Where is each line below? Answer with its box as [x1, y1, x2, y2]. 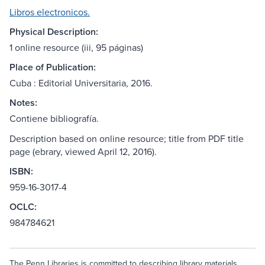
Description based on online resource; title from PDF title [9, 132, 244, 146]
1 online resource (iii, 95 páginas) [9, 41, 143, 54]
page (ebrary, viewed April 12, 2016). [9, 145, 157, 159]
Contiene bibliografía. [9, 112, 99, 125]
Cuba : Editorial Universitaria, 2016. [9, 76, 153, 90]
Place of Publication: [9, 60, 96, 75]
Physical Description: [9, 25, 98, 39]
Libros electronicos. [9, 5, 90, 19]
